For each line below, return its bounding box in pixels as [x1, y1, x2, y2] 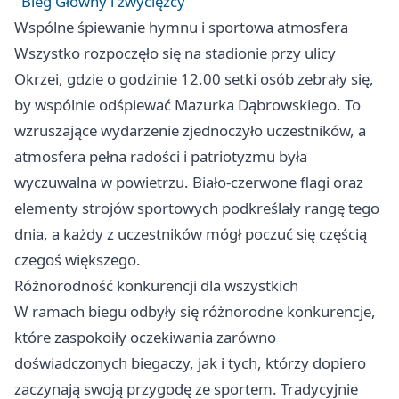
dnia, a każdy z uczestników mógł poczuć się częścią [14, 224, 367, 244]
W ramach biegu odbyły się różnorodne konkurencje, [14, 301, 376, 322]
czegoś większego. [14, 249, 141, 270]
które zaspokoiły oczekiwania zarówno [14, 327, 276, 347]
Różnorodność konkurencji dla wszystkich [14, 275, 298, 296]
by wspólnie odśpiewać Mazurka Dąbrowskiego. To [14, 94, 361, 115]
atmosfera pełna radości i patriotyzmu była [14, 146, 307, 167]
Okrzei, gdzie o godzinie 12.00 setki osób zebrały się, [14, 69, 374, 89]
